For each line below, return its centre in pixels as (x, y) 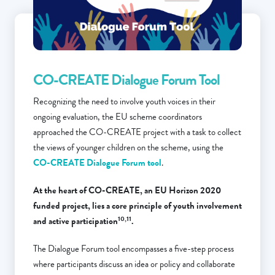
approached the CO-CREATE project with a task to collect (137, 132)
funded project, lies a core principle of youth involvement (137, 206)
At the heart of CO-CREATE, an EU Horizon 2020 (127, 191)
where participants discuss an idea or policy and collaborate (134, 264)
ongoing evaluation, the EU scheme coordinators (118, 117)
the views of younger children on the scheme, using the (128, 148)
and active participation (76, 221)
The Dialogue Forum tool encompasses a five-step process (134, 249)
